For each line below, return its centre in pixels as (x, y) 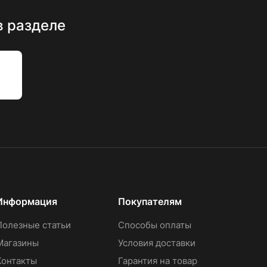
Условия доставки (156, 243)
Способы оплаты (154, 225)
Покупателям (150, 201)
